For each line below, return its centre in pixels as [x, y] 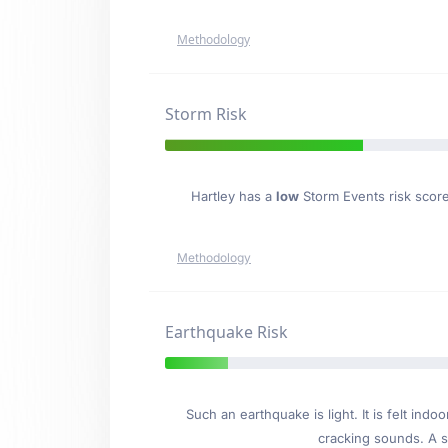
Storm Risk [206, 114]
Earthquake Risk [226, 332]
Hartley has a [233, 196]
